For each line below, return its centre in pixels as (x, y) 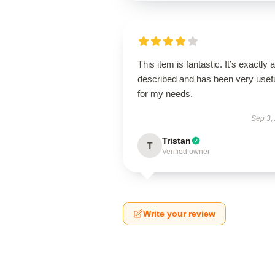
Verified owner (186, 152)
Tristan (176, 141)
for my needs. (165, 94)
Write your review (179, 214)
